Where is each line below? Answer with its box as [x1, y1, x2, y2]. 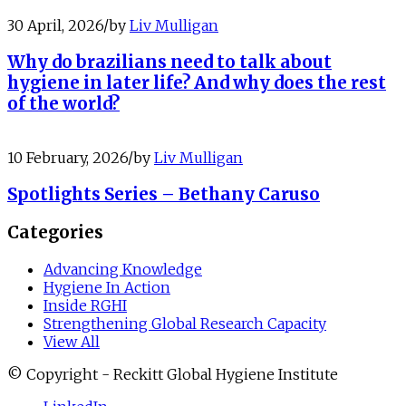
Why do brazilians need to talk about [7, 51, 332, 72]
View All [43, 332, 100, 351]
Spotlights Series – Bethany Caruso [7, 184, 320, 206]
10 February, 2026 [7, 149, 128, 168]
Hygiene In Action [43, 277, 170, 296]
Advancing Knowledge [43, 259, 202, 278]
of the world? [7, 92, 120, 114]
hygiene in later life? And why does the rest [7, 72, 386, 93]
